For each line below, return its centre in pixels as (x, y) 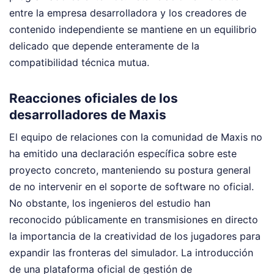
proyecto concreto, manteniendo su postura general (130, 170)
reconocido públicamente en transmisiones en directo (134, 220)
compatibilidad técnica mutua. (79, 62)
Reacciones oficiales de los (94, 98)
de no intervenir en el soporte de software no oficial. (131, 187)
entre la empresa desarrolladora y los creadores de (128, 13)
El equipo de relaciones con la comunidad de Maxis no (136, 137)
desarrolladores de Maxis (88, 114)
